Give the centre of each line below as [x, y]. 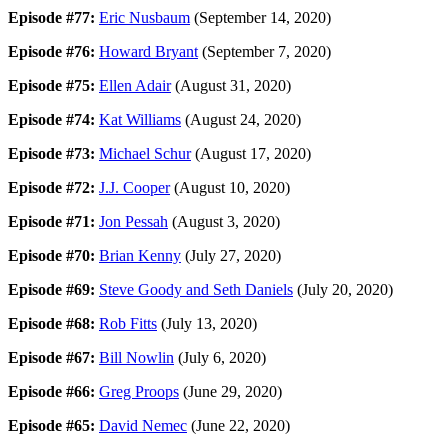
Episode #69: [51, 289]
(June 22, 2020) [238, 425]
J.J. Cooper [134, 187]
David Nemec [143, 425]
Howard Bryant [148, 51]
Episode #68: [51, 323]
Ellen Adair [135, 85]
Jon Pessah [133, 221]
